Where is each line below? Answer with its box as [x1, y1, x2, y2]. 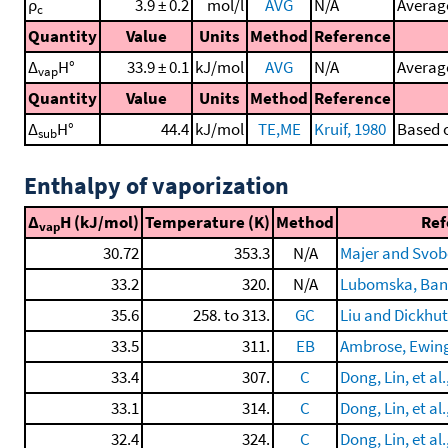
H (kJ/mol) [60, 211, 139, 233]
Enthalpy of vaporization [24, 170, 289, 201]
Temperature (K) [145, 211, 270, 233]
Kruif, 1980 [314, 118, 386, 140]
